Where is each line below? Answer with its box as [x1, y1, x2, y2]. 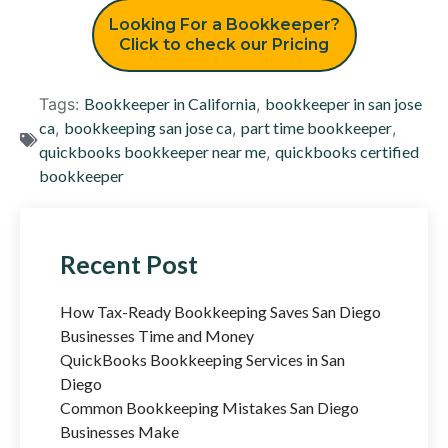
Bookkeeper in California [84, 93, 256, 113]
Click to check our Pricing [119, 34, 329, 54]
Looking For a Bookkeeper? [108, 14, 340, 34]
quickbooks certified [275, 141, 419, 161]
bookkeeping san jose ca [64, 117, 232, 137]
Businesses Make [60, 421, 179, 441]
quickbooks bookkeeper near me [39, 141, 266, 161]
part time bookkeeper [241, 117, 392, 137]
